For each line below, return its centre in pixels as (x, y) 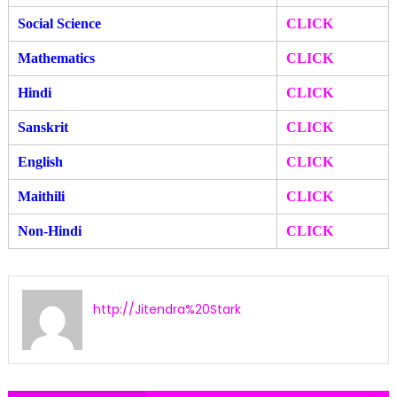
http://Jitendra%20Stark (167, 310)
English (40, 162)
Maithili (41, 197)
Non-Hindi (49, 231)
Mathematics (56, 58)
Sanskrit (43, 128)
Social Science (59, 24)
